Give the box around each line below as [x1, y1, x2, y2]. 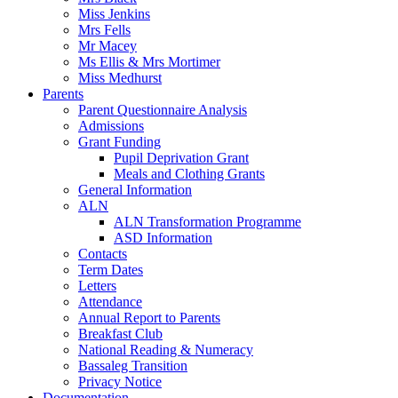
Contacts [78, 246, 127, 261]
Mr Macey [78, 38, 137, 53]
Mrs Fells [78, 22, 131, 37]
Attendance [78, 294, 142, 309]
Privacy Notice [78, 374, 162, 389]
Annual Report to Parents [78, 310, 220, 325]
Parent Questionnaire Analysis [78, 102, 247, 117]
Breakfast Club [78, 326, 163, 341]
